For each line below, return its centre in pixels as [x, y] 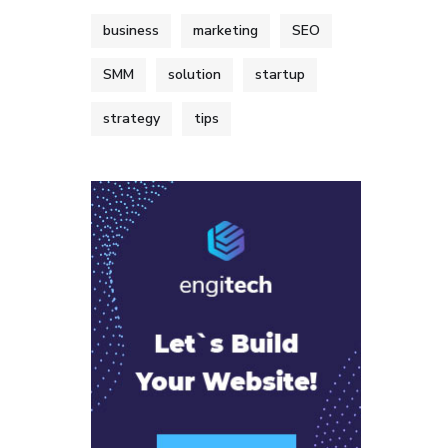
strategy [131, 118]
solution [194, 74]
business [131, 30]
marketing [225, 30]
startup [280, 74]
